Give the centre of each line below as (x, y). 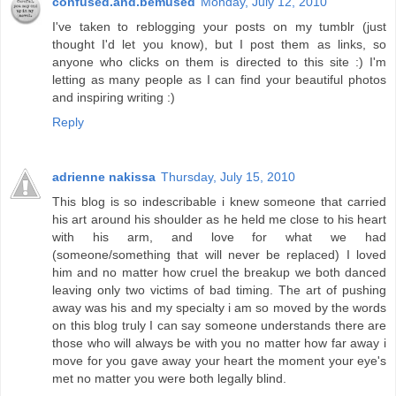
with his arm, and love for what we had (219, 237)
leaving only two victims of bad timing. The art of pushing (219, 290)
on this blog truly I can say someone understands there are (219, 326)
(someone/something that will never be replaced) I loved (219, 255)
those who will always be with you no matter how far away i (219, 343)
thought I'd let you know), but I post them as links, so (219, 45)
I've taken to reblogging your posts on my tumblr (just (219, 27)
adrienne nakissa (104, 177)
